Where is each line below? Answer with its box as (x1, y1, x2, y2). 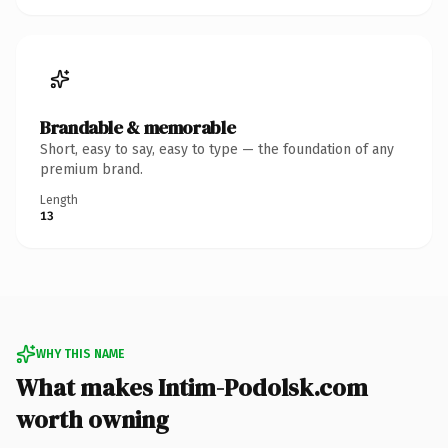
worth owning (16, 402, 169, 436)
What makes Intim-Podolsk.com (16, 370, 368, 404)
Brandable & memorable (40, 114, 236, 140)
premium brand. (40, 160, 143, 178)
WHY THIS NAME (36, 346, 124, 361)
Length (40, 192, 78, 207)
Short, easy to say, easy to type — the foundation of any (40, 140, 394, 158)
